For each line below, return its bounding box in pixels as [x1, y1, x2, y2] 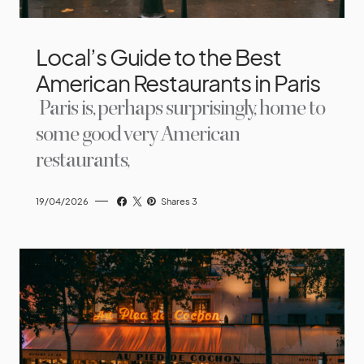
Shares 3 [161, 195, 198, 206]
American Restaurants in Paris [36, 67, 320, 97]
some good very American [36, 120, 240, 148]
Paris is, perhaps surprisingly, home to [39, 94, 326, 122]
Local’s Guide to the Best [36, 41, 281, 71]
